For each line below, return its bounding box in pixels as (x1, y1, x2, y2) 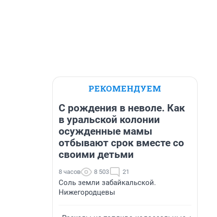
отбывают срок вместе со (59, 137, 184, 149)
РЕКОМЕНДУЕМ (89, 83, 161, 94)
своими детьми (59, 149, 134, 160)
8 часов (59, 168, 80, 175)
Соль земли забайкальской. (59, 178, 156, 187)
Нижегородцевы (59, 188, 115, 197)
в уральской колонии (59, 114, 160, 125)
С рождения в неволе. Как (59, 102, 185, 114)
